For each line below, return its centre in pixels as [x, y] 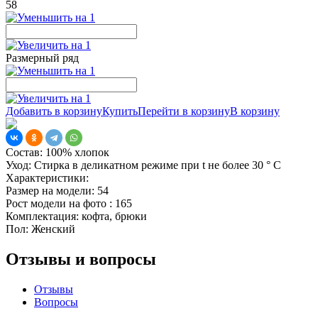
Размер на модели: [50, 190]
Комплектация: [42, 216]
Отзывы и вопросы [81, 259]
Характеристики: [47, 177]
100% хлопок [76, 152]
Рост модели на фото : [59, 203]
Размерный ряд [42, 57]
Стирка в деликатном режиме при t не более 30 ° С [156, 165]
